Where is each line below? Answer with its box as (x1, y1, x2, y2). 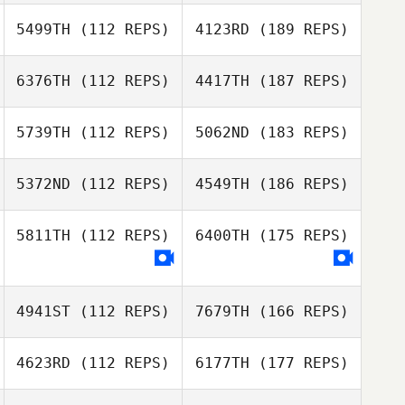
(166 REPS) (249, 303, 349, 320)
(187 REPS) (249, 72, 349, 89)
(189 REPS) (249, 21, 349, 38)
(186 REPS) (249, 175, 349, 193)
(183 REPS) (249, 124, 349, 141)
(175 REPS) (249, 227, 349, 244)
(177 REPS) (249, 354, 349, 372)
